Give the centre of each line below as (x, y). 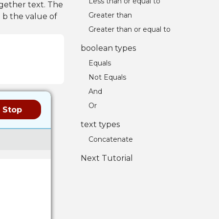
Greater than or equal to (130, 29)
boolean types (109, 48)
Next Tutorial (107, 158)
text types (100, 124)
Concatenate (111, 139)
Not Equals (108, 77)
